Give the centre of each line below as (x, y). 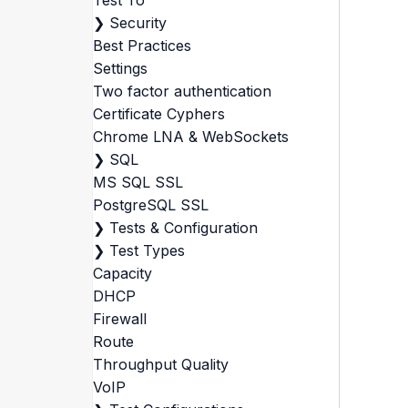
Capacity (122, 273)
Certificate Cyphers (158, 114)
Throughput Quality (160, 364)
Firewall (119, 319)
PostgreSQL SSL (150, 205)
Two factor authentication (182, 91)
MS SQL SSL (138, 182)
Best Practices (142, 46)
